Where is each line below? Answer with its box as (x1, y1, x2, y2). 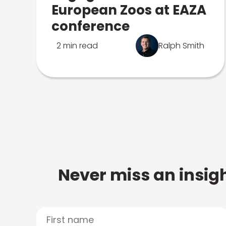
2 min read (56, 40, 98, 51)
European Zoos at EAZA (51, 1, 206, 19)
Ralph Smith (158, 40, 205, 51)
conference (51, 17, 130, 35)
